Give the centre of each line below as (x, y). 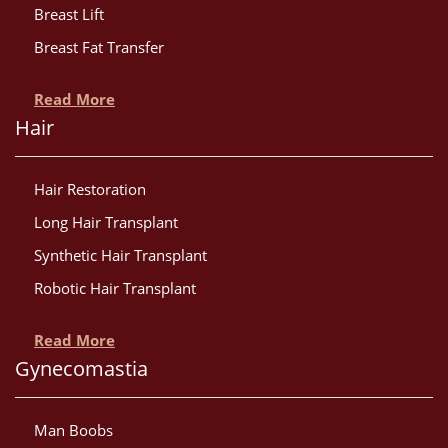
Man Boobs (73, 430)
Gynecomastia (81, 369)
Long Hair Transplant (106, 222)
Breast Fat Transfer (99, 47)
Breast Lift (69, 14)
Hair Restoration (90, 189)
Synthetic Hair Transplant (120, 255)
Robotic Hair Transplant (115, 288)
